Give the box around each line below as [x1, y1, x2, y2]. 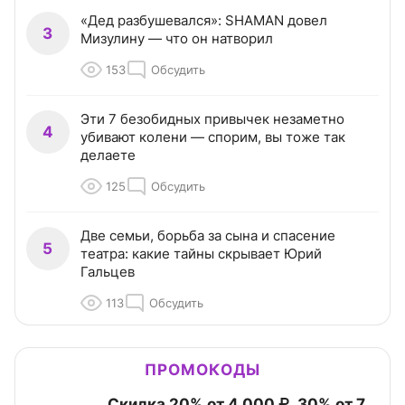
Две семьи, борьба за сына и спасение [80, 226, 335, 244]
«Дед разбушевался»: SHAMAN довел [80, 11, 327, 29]
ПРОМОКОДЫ [145, 360, 260, 379]
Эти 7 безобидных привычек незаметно [80, 109, 344, 127]
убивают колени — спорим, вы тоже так [80, 127, 345, 146]
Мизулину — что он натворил [80, 29, 273, 47]
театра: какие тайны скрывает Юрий [80, 244, 322, 262]
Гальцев [80, 262, 135, 280]
